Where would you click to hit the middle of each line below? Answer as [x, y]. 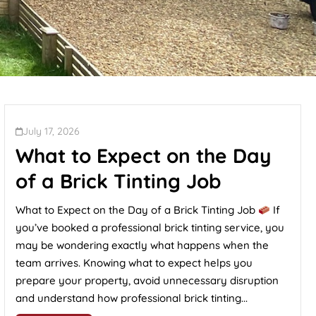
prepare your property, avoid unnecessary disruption [147, 280]
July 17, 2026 [51, 131]
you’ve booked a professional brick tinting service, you [150, 227]
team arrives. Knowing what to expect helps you [134, 263]
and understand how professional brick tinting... [132, 298]
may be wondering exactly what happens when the [142, 245]
